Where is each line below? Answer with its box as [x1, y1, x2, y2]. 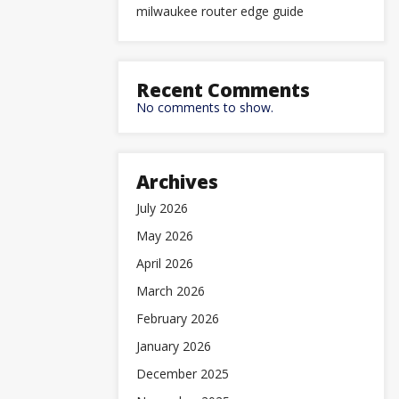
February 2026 [136, 310, 219, 327]
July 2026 [136, 199, 188, 216]
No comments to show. [136, 99, 273, 116]
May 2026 [136, 227, 193, 244]
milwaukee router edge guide [136, 3, 304, 20]
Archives [136, 169, 218, 194]
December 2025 [136, 365, 229, 382]
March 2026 [136, 282, 205, 299]
